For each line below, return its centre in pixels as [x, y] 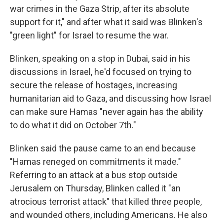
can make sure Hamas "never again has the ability [107, 112]
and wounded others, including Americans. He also [109, 215]
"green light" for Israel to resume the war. [89, 35]
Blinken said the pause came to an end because [103, 148]
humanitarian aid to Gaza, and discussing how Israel [110, 98]
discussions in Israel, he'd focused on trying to [101, 72]
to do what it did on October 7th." [73, 125]
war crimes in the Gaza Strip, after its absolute [100, 9]
